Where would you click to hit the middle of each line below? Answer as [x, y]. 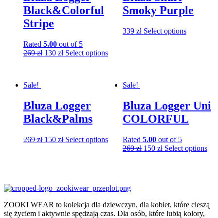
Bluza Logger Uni [167, 105]
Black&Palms [58, 118]
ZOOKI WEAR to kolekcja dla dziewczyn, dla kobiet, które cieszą [107, 204]
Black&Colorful [64, 10]
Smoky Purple [158, 10]
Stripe [39, 24]
